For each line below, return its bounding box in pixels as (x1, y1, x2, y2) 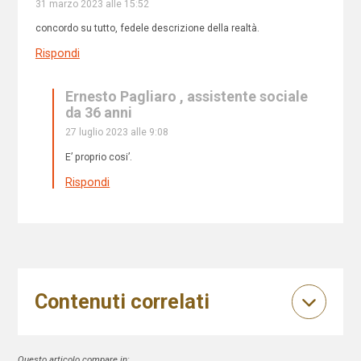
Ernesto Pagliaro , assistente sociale (65, 88, 309, 106)
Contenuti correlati (34, 290, 210, 314)
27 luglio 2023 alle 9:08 (65, 127, 169, 139)
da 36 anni (65, 104, 133, 122)
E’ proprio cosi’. (65, 151, 133, 163)
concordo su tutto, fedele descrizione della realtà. (35, 23, 259, 35)
